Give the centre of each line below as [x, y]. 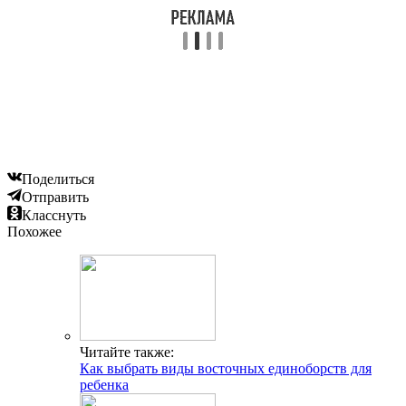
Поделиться [58, 179]
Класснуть [54, 215]
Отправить [55, 197]
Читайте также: [127, 352]
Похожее [34, 231]
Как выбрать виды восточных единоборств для [226, 368]
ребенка [104, 384]
